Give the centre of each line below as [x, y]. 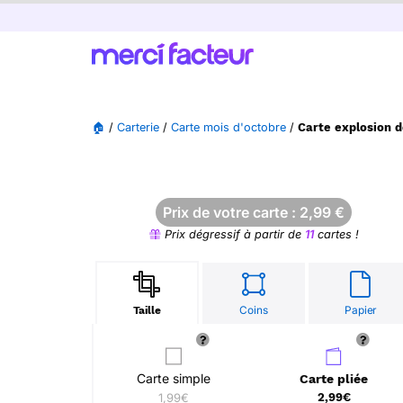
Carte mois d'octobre [228, 127]
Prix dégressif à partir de [233, 234]
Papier [361, 310]
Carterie [138, 127]
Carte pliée [334, 379]
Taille [147, 310]
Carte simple [174, 378]
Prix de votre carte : [231, 212]
